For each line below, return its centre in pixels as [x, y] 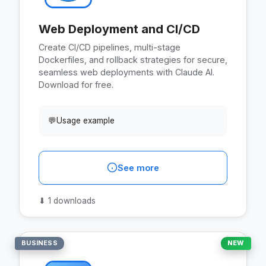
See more [138, 167]
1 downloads [71, 200]
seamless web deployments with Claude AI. [126, 72]
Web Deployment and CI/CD [119, 29]
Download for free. [76, 84]
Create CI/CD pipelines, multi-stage [110, 47]
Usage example [85, 120]
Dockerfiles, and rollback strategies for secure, [133, 59]
